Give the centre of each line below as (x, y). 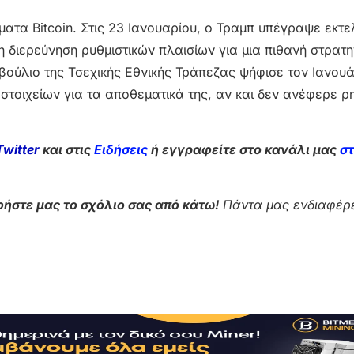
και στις (68, 150)
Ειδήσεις (121, 150)
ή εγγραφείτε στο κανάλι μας (244, 150)
